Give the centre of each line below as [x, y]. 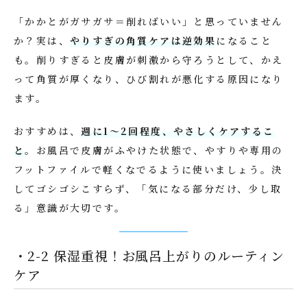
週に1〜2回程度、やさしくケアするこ [178, 131]
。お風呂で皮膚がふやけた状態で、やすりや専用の [154, 150]
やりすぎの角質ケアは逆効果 [143, 40]
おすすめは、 [48, 131]
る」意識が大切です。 [70, 208]
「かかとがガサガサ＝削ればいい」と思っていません [149, 21]
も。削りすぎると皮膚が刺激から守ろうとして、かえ [149, 60]
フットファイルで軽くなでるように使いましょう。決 [148, 169]
